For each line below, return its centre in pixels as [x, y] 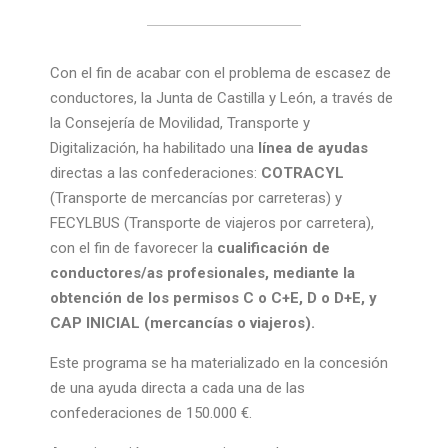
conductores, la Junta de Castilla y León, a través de [221, 98]
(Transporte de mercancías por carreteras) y [196, 198]
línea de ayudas [313, 148]
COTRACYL [302, 173]
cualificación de [273, 248]
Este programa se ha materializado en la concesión [219, 363]
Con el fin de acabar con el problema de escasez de [220, 73]
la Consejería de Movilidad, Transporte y [180, 123]
